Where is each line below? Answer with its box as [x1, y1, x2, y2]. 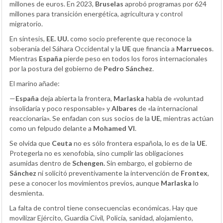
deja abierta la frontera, [40, 94, 113, 103]
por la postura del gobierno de [9, 64, 104, 73]
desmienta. [9, 189, 44, 198]
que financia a [131, 44, 176, 53]
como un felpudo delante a [9, 124, 93, 133]
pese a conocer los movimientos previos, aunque [9, 179, 161, 188]
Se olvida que [9, 139, 52, 148]
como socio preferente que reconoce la [70, 34, 192, 43]
